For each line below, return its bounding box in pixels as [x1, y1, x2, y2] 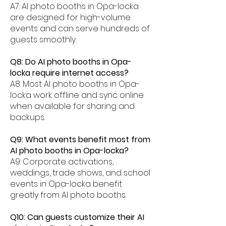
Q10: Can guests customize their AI [10, 211, 144, 223]
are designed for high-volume [10, 12, 131, 23]
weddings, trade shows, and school [10, 167, 150, 179]
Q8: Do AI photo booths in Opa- [10, 56, 132, 68]
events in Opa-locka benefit [10, 178, 122, 190]
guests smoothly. [10, 34, 76, 45]
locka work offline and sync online [10, 89, 144, 101]
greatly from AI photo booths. [10, 189, 126, 201]
